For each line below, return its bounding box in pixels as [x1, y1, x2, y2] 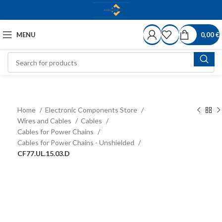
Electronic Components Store [45, 106, 139, 114]
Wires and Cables [17, 116, 73, 125]
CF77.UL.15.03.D [17, 149, 70, 158]
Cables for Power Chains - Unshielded [17, 138, 136, 147]
